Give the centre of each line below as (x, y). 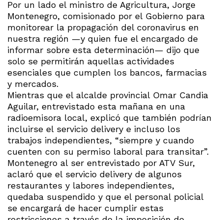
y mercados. (33, 84)
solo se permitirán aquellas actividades (91, 61)
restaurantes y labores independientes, (91, 186)
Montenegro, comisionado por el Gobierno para (106, 16)
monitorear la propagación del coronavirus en (103, 27)
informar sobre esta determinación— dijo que (103, 50)
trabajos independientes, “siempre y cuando (101, 140)
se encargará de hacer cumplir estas (85, 208)
